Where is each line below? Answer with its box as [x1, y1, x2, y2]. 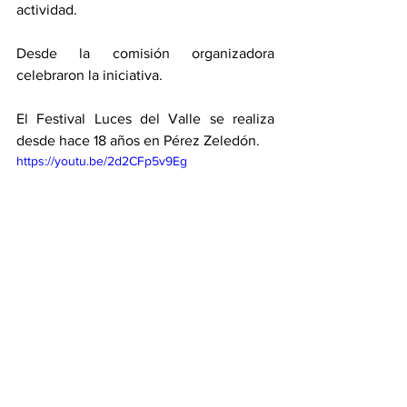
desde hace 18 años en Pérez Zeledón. [16, 133, 263, 148]
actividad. [16, 2, 81, 17]
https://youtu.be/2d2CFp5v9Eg [16, 154, 187, 168]
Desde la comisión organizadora [16, 45, 274, 61]
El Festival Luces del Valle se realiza [16, 111, 274, 126]
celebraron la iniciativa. [16, 67, 163, 83]
